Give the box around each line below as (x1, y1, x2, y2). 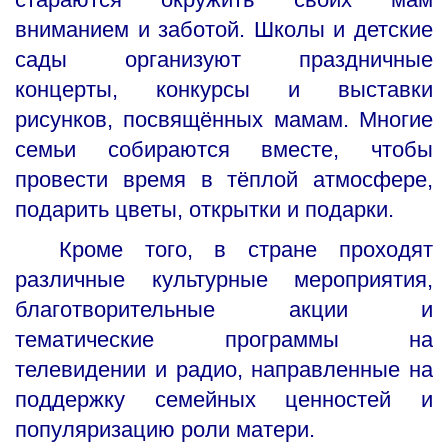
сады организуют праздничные (15, 47, 433, 73)
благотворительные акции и (15, 297, 433, 323)
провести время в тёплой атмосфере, (15, 167, 433, 193)
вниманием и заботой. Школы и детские (15, 17, 433, 43)
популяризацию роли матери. (15, 417, 315, 443)
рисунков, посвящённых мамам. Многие (15, 107, 433, 133)
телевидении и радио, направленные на (15, 357, 433, 383)
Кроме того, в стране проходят (15, 237, 433, 263)
